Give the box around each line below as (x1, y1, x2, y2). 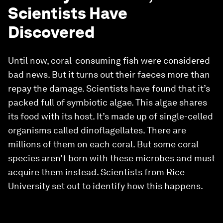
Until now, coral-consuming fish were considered (8, 55, 210, 66)
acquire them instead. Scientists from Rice (8, 167, 185, 177)
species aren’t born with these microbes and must (8, 153, 215, 163)
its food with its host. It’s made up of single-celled (8, 111, 213, 121)
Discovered (8, 22, 95, 42)
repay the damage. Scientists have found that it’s (8, 83, 210, 94)
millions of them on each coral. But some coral (8, 139, 199, 149)
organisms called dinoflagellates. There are (8, 125, 186, 135)
